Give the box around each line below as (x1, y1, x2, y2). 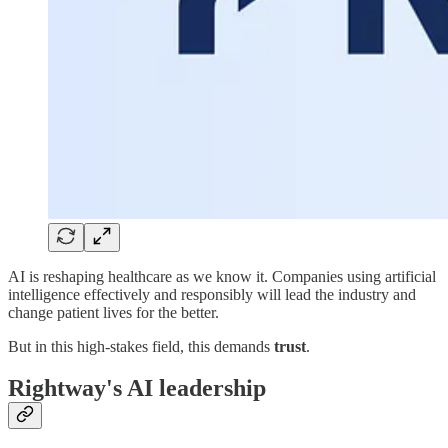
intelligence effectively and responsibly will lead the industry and (8, 285, 416, 303)
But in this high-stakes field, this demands (8, 337, 274, 355)
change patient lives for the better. (8, 303, 219, 321)
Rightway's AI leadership (8, 375, 266, 402)
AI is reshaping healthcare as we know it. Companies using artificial (8, 267, 436, 285)
